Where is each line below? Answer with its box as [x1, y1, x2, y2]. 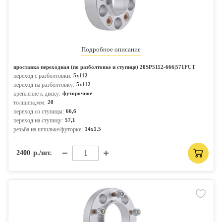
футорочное [62, 90, 92, 96]
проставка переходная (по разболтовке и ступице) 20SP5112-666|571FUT [13, 64, 195, 70]
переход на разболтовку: [13, 81, 74, 88]
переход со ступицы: [13, 108, 64, 115]
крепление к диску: [13, 90, 60, 97]
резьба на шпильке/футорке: [13, 126, 83, 133]
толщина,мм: [13, 99, 46, 106]
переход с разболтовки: [13, 72, 71, 79]
